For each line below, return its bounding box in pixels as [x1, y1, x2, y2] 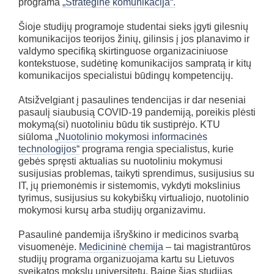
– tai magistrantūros [163, 241, 251, 252]
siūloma [18, 131, 55, 142]
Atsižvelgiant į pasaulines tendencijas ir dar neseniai [18, 94, 246, 105]
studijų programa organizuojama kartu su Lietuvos [18, 253, 234, 264]
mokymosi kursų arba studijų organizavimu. [18, 204, 206, 215]
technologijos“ [18, 143, 80, 154]
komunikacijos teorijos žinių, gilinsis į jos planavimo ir [18, 33, 250, 44]
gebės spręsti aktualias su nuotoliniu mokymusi [18, 155, 223, 166]
